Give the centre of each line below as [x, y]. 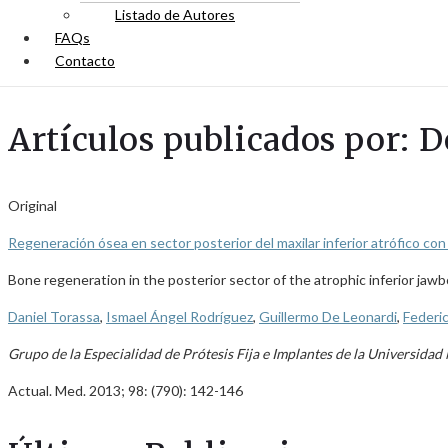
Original [32, 205]
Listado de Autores [175, 14]
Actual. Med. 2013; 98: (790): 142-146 [125, 390]
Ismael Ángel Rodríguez [179, 316]
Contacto [85, 60]
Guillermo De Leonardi [328, 316]
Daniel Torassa [54, 316]
